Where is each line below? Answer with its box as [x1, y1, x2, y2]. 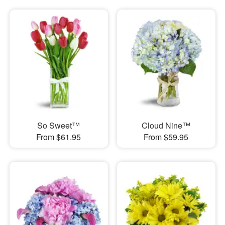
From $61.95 [36, 131, 81, 143]
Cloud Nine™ [142, 120, 191, 132]
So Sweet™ [37, 120, 80, 132]
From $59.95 [144, 131, 189, 143]
